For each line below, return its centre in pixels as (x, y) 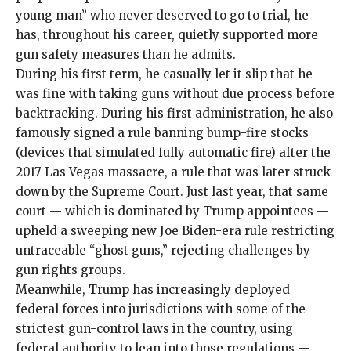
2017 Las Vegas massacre (90, 172)
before (314, 93)
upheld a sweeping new (88, 230)
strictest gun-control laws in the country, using (154, 328)
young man (49, 15)
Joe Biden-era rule (214, 230)
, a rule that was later (229, 172)
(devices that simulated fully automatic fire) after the (173, 152)
